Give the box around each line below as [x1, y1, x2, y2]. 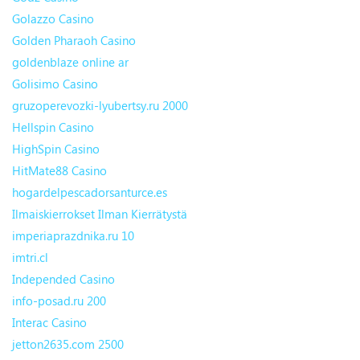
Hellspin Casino [12, 119, 94, 136]
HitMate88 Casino [12, 162, 107, 179]
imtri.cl [12, 249, 48, 266]
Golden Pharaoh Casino [12, 32, 136, 49]
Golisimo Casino [12, 76, 98, 92]
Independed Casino [12, 271, 115, 288]
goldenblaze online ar [12, 54, 129, 71]
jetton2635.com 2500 [12, 336, 124, 353]
